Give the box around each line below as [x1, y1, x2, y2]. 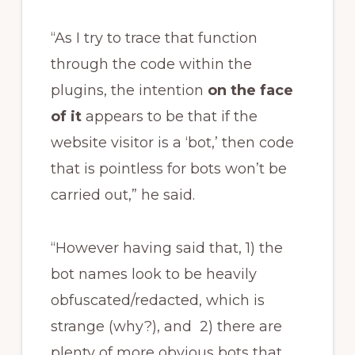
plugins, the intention [50, 81, 208, 99]
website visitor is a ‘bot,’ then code [50, 133, 294, 151]
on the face [207, 81, 293, 99]
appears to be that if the [81, 107, 258, 125]
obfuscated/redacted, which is [50, 291, 265, 309]
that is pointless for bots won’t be [50, 159, 287, 177]
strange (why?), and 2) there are [50, 317, 282, 335]
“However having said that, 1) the [50, 239, 283, 257]
